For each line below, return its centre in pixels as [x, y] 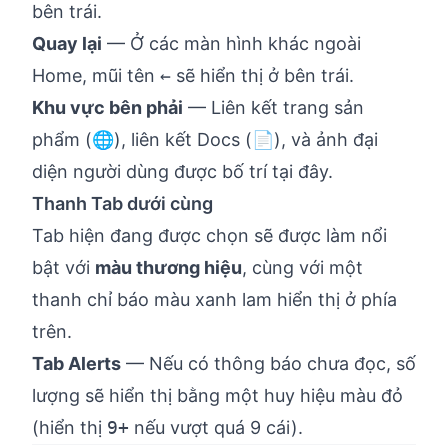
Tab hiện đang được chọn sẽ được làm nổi [209, 235]
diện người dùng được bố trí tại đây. [182, 171]
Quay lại [67, 43]
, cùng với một [302, 267]
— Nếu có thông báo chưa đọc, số [268, 363]
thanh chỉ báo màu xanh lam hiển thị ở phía [214, 299]
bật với [63, 267]
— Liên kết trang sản [273, 107]
